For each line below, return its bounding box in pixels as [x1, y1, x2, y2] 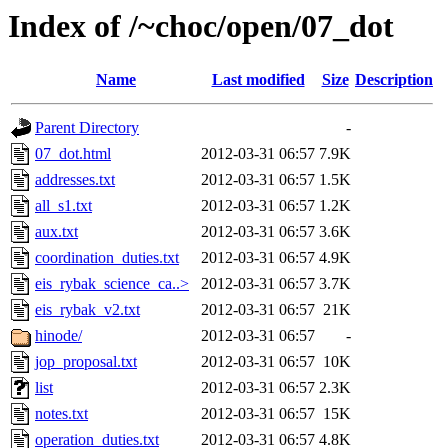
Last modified [211, 71, 305, 89]
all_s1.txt [35, 197, 92, 215]
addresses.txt [35, 171, 115, 189]
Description [355, 71, 433, 89]
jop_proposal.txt [35, 353, 137, 371]
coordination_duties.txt [35, 249, 179, 267]
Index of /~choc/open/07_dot [8, 8, 394, 44]
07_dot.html [35, 145, 111, 163]
